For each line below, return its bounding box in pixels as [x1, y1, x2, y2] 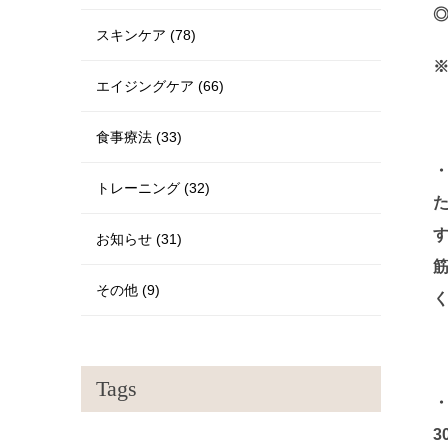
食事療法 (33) [96, 129, 182, 145]
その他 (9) [96, 282, 160, 298]
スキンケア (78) [96, 27, 196, 43]
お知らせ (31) [96, 231, 182, 247]
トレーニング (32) [96, 180, 210, 196]
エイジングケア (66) [96, 78, 224, 94]
